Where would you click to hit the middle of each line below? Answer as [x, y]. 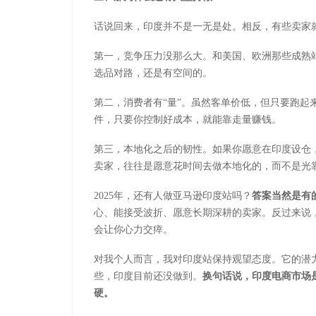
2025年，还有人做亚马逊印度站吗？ [173, 196]
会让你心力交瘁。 [133, 230]
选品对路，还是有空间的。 [153, 73]
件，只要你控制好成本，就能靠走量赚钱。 [188, 120]
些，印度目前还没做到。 [148, 276]
